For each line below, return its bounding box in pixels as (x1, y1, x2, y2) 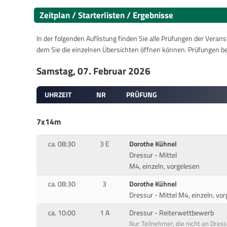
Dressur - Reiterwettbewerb (129, 207, 214, 218)
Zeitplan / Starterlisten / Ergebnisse (40, 8, 173, 22)
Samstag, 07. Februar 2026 (36, 64, 150, 78)
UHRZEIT (45, 89, 72, 100)
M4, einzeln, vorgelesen (129, 160, 200, 172)
